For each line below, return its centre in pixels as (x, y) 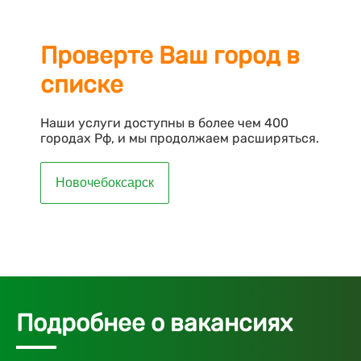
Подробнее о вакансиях (154, 324)
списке (82, 85)
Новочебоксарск (105, 183)
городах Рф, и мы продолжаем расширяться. (180, 139)
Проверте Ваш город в (170, 56)
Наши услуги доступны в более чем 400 (164, 123)
